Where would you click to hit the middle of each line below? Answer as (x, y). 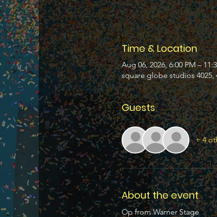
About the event (160, 195)
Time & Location (159, 48)
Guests (138, 107)
